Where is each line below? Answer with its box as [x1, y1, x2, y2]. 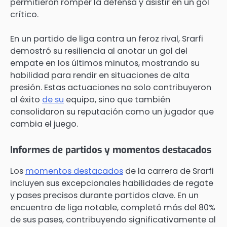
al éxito [10, 94, 42, 106]
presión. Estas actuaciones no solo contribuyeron [10, 82, 211, 94]
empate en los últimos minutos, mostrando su [10, 57, 200, 69]
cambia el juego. [10, 118, 78, 130]
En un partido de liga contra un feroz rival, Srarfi [10, 33, 203, 45]
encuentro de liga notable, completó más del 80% [10, 201, 215, 213]
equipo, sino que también [64, 94, 170, 106]
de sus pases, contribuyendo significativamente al [10, 213, 216, 225]
